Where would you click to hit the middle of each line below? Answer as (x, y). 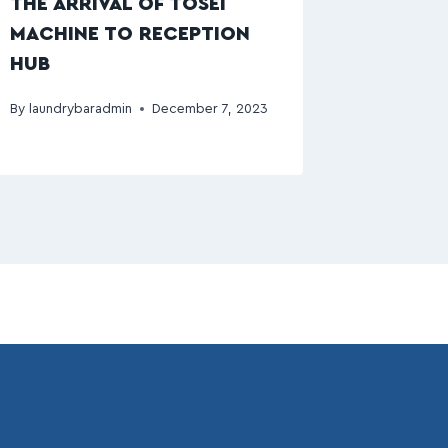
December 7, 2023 (209, 108)
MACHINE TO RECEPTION (130, 34)
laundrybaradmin (80, 108)
